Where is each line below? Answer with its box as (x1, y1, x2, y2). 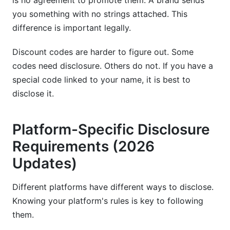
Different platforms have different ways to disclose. (12, 182, 214, 192)
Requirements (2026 (12, 138, 155, 155)
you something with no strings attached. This (12, 9, 187, 19)
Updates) (12, 155, 77, 172)
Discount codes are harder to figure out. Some (12, 47, 194, 57)
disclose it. (12, 88, 54, 99)
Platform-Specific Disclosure (12, 121, 210, 138)
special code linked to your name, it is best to (12, 74, 190, 85)
